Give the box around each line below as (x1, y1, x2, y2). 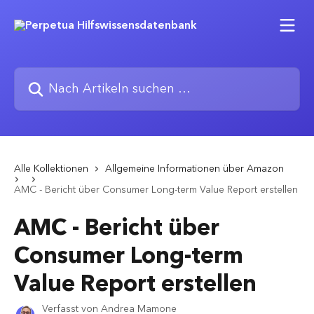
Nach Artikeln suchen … (13, 65, 135, 85)
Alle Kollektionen (14, 161, 88, 177)
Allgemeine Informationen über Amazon (105, 161, 284, 177)
